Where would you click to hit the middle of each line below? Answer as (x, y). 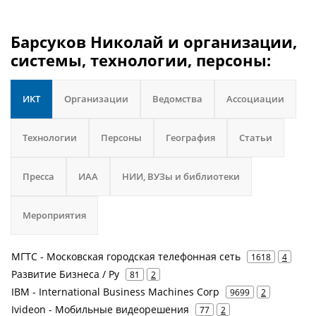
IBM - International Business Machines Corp (115, 292)
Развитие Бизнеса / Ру (65, 274)
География (190, 138)
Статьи (256, 138)
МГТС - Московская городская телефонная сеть (126, 256)
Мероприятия (54, 215)
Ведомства (177, 99)
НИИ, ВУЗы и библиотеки (181, 176)
